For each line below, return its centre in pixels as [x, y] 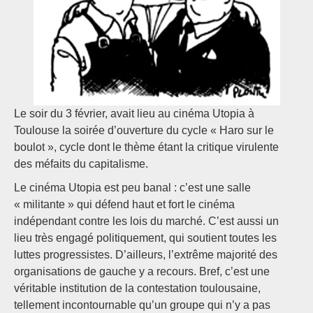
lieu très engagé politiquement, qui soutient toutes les [145, 238]
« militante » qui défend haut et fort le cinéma [124, 204]
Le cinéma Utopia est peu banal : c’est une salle [132, 188]
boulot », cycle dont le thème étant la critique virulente [146, 147]
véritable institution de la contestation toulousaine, [137, 288]
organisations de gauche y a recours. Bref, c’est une [142, 271]
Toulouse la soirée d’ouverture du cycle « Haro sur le [144, 130]
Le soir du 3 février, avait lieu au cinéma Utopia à [134, 114]
